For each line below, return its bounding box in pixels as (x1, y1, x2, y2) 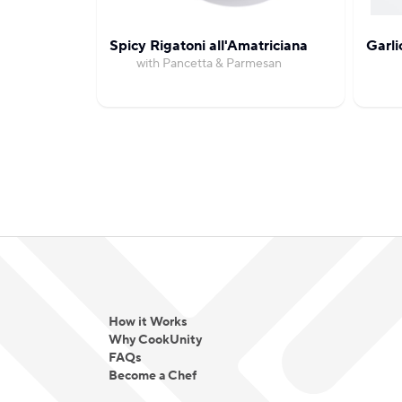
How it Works (109, 314, 188, 330)
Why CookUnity (109, 332, 202, 348)
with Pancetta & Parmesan (135, 56, 282, 72)
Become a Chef (109, 368, 197, 384)
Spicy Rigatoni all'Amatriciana (109, 37, 308, 55)
